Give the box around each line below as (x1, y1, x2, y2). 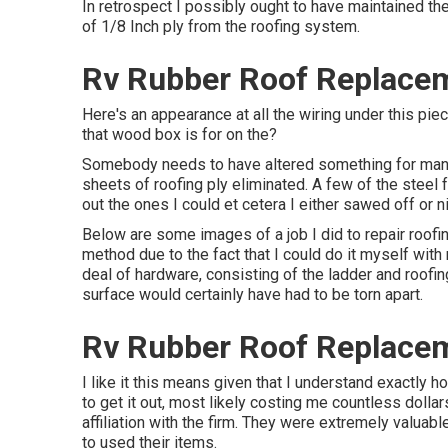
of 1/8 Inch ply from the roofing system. (82, 17, 360, 36)
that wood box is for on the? (82, 125, 277, 144)
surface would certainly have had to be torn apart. (82, 285, 423, 304)
